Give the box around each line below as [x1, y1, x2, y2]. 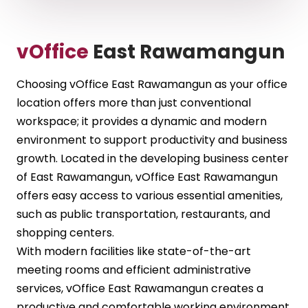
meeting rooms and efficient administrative [16, 262, 251, 278]
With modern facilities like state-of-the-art [16, 243, 251, 260]
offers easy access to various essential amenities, [16, 188, 283, 204]
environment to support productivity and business [16, 132, 287, 148]
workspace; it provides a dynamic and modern [16, 113, 267, 130]
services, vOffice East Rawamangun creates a [16, 280, 263, 297]
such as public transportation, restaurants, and [16, 206, 270, 223]
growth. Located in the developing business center [16, 151, 289, 167]
